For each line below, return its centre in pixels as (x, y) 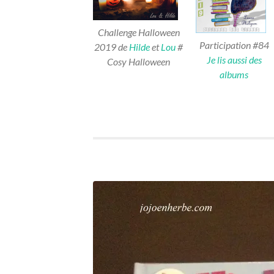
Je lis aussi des (234, 59)
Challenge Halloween (139, 32)
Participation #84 (234, 45)
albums (234, 74)
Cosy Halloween (139, 61)
